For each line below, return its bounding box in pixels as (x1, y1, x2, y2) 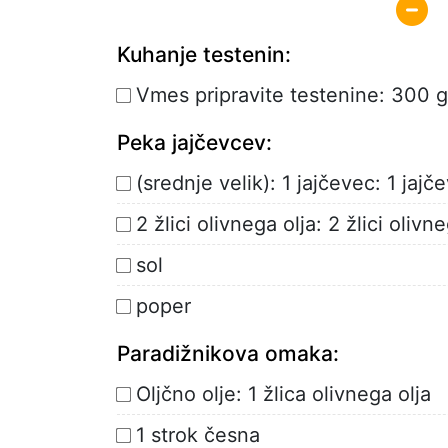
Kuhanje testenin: (117, 41, 291, 67)
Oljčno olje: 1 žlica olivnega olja (136, 381, 431, 406)
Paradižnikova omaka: (117, 340, 339, 366)
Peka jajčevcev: (117, 129, 272, 155)
